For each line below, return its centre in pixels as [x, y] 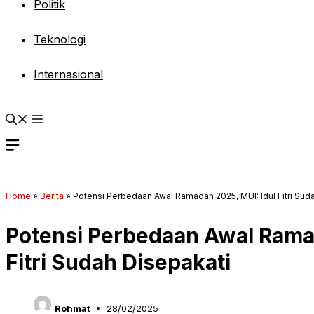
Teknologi [60, 39]
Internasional [68, 74]
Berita [52, 196]
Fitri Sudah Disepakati [118, 262]
